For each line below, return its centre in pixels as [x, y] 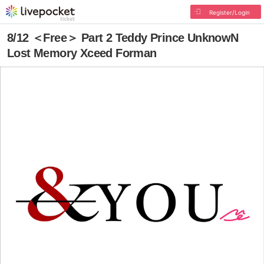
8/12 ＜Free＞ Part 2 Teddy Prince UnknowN [123, 38]
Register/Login [229, 12]
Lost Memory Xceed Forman [82, 53]
